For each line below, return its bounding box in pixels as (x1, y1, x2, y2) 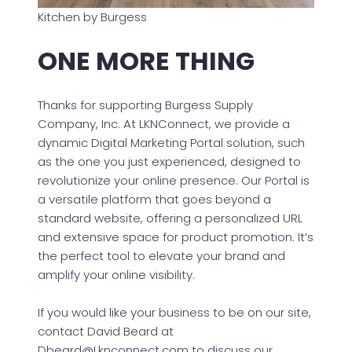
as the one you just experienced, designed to (38, 152, 301, 170)
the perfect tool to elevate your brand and (38, 247, 285, 264)
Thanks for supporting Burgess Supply (38, 96, 253, 113)
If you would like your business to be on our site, (38, 303, 311, 321)
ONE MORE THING (38, 43, 255, 79)
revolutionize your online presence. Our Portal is (38, 171, 310, 189)
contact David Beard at (38, 322, 174, 339)
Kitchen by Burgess (38, 8, 147, 25)
